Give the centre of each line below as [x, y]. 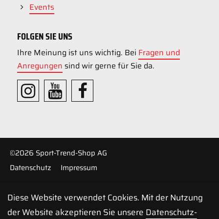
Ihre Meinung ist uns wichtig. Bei [78, 52]
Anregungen [40, 66]
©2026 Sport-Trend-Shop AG [58, 153]
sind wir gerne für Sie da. [109, 66]
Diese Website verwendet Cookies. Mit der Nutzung [105, 197]
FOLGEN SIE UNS [45, 36]
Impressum [79, 167]
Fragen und [159, 52]
